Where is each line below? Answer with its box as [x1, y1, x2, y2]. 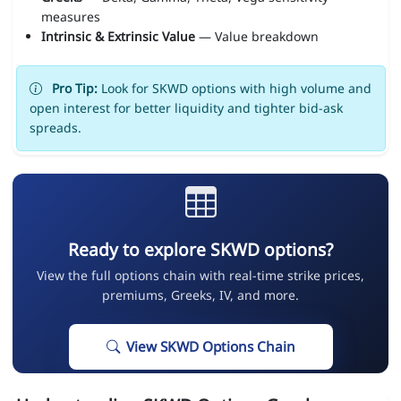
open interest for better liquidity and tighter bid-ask [29, 99, 343, 117]
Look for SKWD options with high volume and [97, 80, 371, 98]
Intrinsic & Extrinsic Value [40, 28, 195, 46]
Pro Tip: [51, 80, 98, 98]
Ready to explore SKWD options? [68, 237, 333, 262]
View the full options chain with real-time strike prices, [37, 267, 364, 285]
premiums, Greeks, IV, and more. [102, 286, 299, 304]
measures [40, 8, 100, 26]
